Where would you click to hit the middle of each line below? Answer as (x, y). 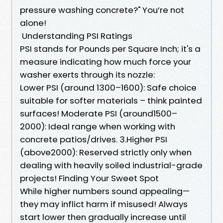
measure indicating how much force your (106, 61)
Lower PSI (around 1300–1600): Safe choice (108, 87)
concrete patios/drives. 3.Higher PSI (94, 139)
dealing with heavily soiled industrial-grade (111, 165)
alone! (33, 23)
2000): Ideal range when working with (98, 126)
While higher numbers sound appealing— (105, 191)
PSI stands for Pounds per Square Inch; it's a (110, 49)
